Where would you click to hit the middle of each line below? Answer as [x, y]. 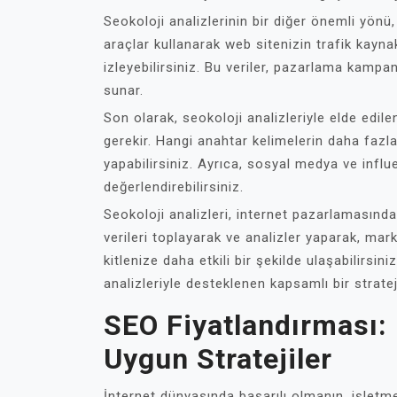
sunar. [124, 90]
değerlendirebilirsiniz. [174, 187]
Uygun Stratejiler [218, 359]
